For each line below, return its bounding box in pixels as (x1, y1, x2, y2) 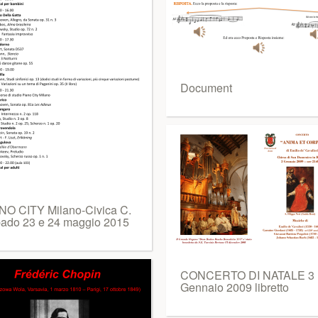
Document (180, 79, 232, 96)
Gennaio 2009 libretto (180, 279, 289, 295)
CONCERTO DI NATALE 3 (180, 267, 314, 283)
